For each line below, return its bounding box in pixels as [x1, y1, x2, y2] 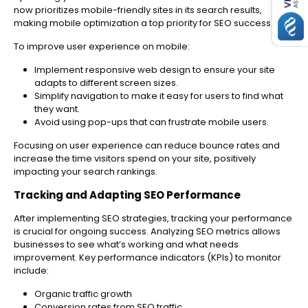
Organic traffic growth [34, 287, 132, 301]
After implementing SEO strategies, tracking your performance [14, 212, 292, 225]
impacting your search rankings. [14, 165, 157, 179]
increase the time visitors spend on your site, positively [14, 152, 256, 166]
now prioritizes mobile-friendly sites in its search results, [14, 3, 262, 17]
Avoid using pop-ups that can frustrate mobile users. [34, 115, 269, 129]
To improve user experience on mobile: [14, 40, 190, 54]
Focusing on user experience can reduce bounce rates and [14, 139, 280, 153]
